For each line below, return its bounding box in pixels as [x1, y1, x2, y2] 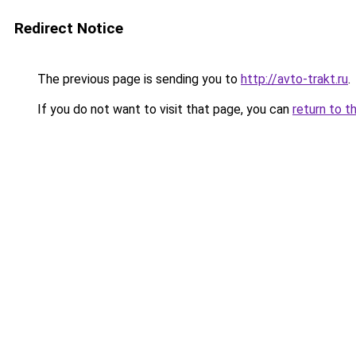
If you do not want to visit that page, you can [34, 102, 292, 117]
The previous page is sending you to [34, 72, 241, 87]
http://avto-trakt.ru [241, 72, 348, 87]
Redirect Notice [14, 19, 123, 37]
